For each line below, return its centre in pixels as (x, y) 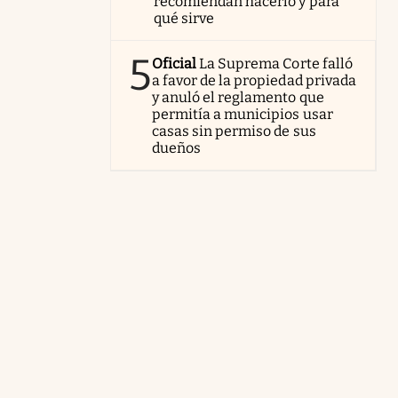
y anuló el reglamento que (238, 97)
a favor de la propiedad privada (254, 80)
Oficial (175, 64)
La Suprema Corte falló (276, 64)
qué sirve (184, 18)
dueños (177, 148)
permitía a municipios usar (243, 114)
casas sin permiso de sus (234, 131)
